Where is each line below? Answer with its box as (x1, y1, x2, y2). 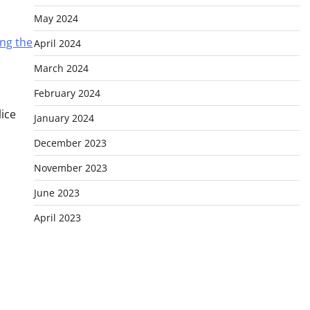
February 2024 (33, 86, 100, 100)
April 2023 (33, 211, 81, 224)
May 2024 (33, 12, 78, 25)
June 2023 (33, 186, 80, 199)
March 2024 (33, 62, 89, 75)
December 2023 (33, 136, 107, 149)
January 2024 (33, 111, 94, 125)
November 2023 (33, 161, 107, 174)
